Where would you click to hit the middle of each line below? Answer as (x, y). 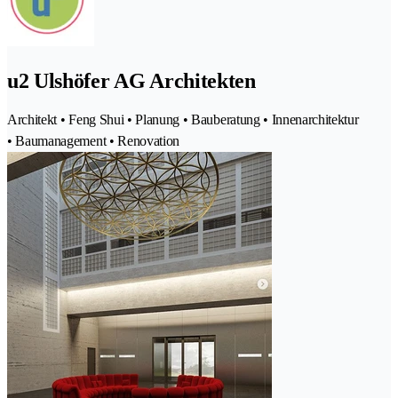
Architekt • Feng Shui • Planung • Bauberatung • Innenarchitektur (183, 119)
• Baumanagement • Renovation (94, 140)
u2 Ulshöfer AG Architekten (131, 80)
